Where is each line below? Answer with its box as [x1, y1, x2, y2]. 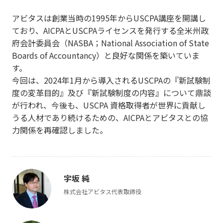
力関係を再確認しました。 [11, 124, 108, 136]
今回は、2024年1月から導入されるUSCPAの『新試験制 [11, 74, 211, 87]
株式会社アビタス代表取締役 [63, 187, 141, 196]
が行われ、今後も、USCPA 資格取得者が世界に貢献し [11, 99, 206, 111]
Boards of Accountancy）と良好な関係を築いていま [11, 49, 200, 62]
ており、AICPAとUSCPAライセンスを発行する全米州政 [11, 24, 209, 37]
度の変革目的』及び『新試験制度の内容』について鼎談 [11, 87, 211, 99]
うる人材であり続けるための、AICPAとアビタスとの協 [11, 111, 208, 124]
